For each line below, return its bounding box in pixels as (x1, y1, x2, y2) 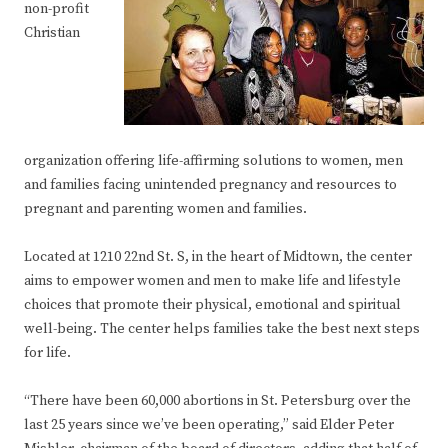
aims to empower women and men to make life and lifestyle (24, 272, 401, 291)
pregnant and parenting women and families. (24, 200, 307, 219)
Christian (24, 24, 80, 43)
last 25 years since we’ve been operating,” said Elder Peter (24, 416, 394, 435)
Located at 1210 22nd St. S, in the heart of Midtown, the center (24, 248, 412, 267)
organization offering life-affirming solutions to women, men (24, 152, 403, 171)
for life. (24, 344, 71, 363)
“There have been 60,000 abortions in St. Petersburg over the (24, 392, 411, 411)
